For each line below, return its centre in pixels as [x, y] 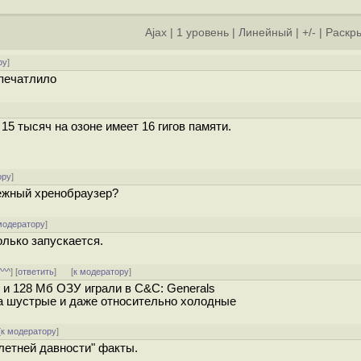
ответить [36, 272]
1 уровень [203, 33]
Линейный [266, 33]
